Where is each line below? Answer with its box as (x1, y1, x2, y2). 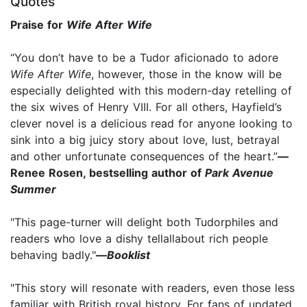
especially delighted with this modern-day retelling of (10, 83, 292, 97)
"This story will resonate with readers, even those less (10, 280, 295, 295)
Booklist (107, 247, 150, 262)
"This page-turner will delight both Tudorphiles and (10, 214, 278, 229)
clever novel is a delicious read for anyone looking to (10, 116, 293, 130)
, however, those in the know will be (91, 66, 282, 81)
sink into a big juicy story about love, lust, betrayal (10, 132, 280, 147)
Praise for (10, 17, 66, 32)
